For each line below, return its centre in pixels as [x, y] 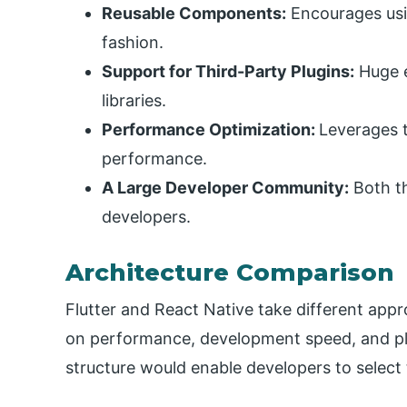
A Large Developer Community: [225, 188]
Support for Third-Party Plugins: [228, 72]
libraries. [134, 101]
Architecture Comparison [230, 272]
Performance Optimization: [210, 130]
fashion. [133, 43]
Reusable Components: [194, 14]
